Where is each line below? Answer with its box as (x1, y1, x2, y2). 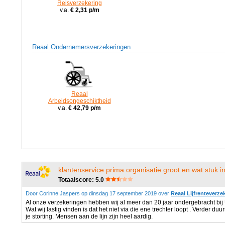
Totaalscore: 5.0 (58, 176, 104, 183)
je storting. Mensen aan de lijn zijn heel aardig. (26, 213, 153, 220)
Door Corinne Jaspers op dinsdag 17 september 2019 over (26, 190, 171, 196)
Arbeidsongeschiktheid (48, 97, 111, 104)
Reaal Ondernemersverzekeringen (32, 43, 131, 51)
